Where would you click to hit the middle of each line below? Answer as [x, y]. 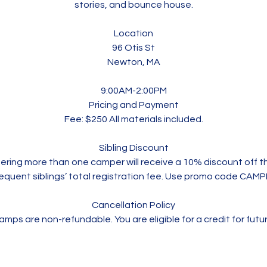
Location [133, 33]
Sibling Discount [133, 148]
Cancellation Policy [133, 205]
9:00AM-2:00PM [133, 91]
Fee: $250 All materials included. [133, 119]
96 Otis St [133, 48]
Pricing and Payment [133, 105]
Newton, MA [133, 62]
